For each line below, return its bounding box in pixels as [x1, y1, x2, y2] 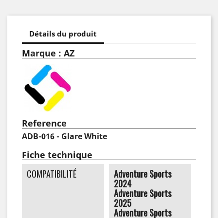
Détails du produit [29, 29, 97, 39]
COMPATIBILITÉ [27, 167, 76, 180]
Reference [22, 117, 67, 129]
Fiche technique [22, 148, 92, 161]
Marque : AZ [22, 47, 74, 59]
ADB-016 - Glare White [22, 130, 107, 142]
